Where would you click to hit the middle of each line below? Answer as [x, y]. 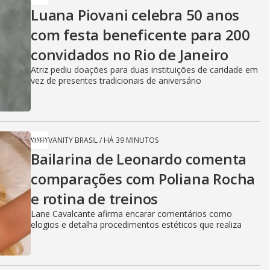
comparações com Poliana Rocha [143, 179]
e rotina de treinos [95, 199]
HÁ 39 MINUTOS [131, 140]
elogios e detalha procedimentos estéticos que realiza [136, 224]
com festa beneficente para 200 [140, 35]
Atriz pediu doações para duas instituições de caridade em [144, 70]
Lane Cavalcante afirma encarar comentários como [131, 214]
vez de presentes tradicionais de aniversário [116, 80]
